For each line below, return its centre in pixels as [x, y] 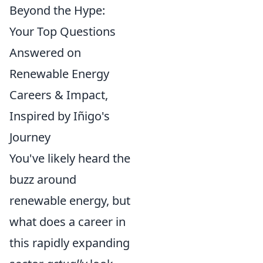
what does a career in [68, 222]
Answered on [45, 53]
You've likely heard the [70, 158]
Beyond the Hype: [57, 10]
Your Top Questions [63, 31]
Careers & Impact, [59, 95]
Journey [30, 137]
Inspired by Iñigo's [60, 116]
